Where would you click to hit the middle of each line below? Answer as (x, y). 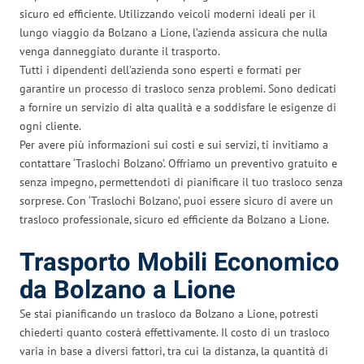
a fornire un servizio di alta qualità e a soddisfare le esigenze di (178, 107)
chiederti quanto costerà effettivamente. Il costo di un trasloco (175, 332)
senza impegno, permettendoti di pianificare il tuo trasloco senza (181, 182)
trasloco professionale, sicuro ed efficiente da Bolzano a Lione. (174, 219)
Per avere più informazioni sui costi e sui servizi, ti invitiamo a (174, 144)
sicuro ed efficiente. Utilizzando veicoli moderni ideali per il (167, 13)
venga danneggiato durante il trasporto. (120, 51)
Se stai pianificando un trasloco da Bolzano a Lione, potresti (169, 313)
